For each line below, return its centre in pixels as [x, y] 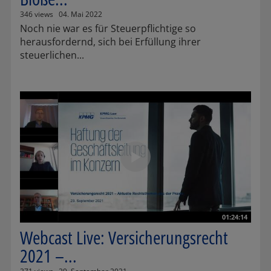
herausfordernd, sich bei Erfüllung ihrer [110, 42]
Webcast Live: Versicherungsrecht [124, 237]
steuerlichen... [52, 55]
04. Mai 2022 [80, 15]
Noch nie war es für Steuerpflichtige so [108, 29]
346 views [37, 15]
